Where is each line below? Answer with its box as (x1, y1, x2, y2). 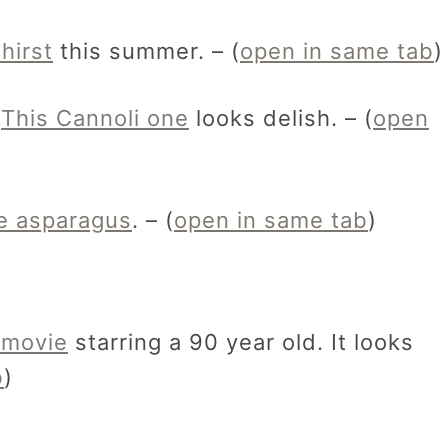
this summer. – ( (53, 38, 240, 65)
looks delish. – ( (189, 105, 373, 132)
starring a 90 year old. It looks (68, 329, 414, 356)
